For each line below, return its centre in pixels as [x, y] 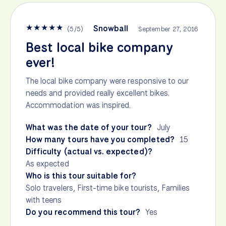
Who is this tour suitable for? [81, 176]
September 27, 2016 [168, 29]
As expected [47, 163]
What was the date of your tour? [89, 127]
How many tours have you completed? [100, 139]
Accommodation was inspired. [78, 105]
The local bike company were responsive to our [107, 81]
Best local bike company [99, 47]
